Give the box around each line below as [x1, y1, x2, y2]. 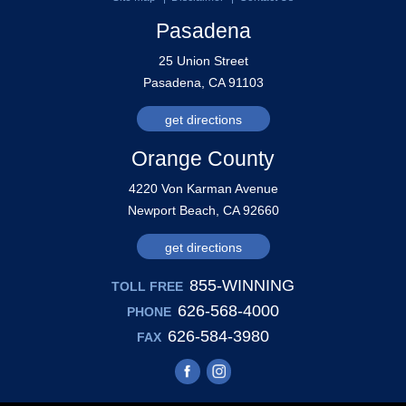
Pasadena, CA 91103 [142, 74, 264, 90]
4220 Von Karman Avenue [128, 180, 278, 196]
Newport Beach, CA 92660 [127, 202, 279, 217]
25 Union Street [158, 53, 248, 68]
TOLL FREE [111, 278, 183, 294]
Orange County [131, 147, 275, 170]
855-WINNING [189, 275, 295, 295]
